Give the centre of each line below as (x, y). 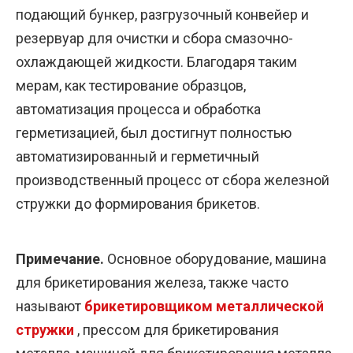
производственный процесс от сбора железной (173, 180)
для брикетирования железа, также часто (152, 282)
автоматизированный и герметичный (137, 156)
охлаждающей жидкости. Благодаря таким (156, 61)
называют (50, 306)
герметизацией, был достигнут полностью (154, 132)
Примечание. (61, 258)
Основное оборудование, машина (217, 258)
